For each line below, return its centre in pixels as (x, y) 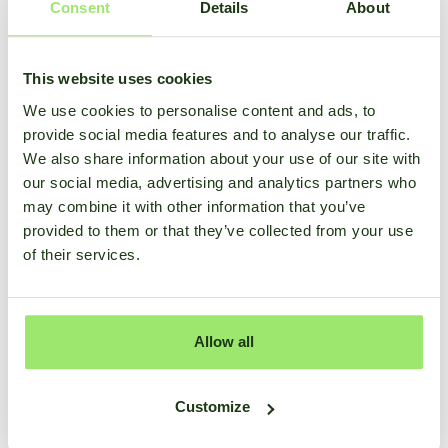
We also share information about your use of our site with (222, 158)
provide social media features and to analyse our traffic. (217, 134)
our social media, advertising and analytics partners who (219, 182)
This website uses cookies (118, 79)
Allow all (224, 341)
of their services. (81, 254)
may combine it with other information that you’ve (194, 206)
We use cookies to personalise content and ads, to (199, 110)
